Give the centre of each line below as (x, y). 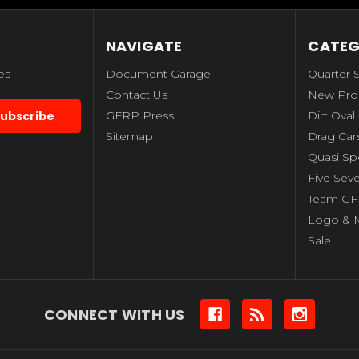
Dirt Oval (332, 116)
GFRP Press (139, 116)
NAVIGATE (144, 46)
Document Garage (158, 74)
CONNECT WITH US (114, 315)
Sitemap (129, 137)
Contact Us (136, 95)
